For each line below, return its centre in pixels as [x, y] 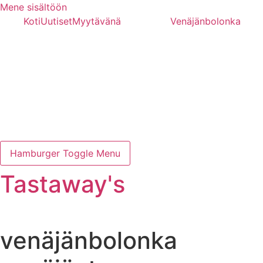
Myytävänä [97, 21]
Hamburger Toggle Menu [65, 153]
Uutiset [56, 21]
